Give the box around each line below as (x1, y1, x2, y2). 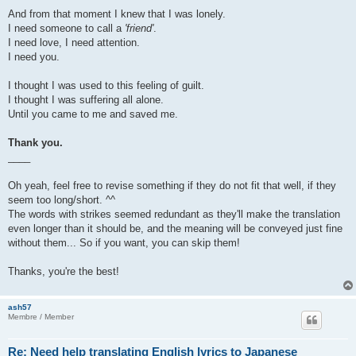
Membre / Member (8, 311, 74, 321)
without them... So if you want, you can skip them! (8, 236, 240, 249)
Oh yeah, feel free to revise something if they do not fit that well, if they (8, 179, 336, 192)
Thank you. (8, 136, 63, 149)
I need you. (8, 50, 60, 63)
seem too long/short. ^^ (8, 193, 115, 206)
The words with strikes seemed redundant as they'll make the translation (8, 207, 340, 220)
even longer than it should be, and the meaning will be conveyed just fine (8, 222, 342, 234)
